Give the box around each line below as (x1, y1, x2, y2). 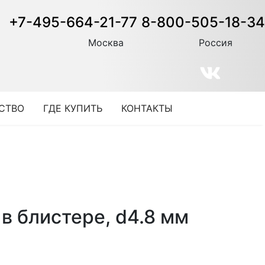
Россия (199, 37, 232, 49)
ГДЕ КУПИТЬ (43, 102, 102, 114)
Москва (88, 37, 124, 49)
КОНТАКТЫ (121, 102, 173, 114)
